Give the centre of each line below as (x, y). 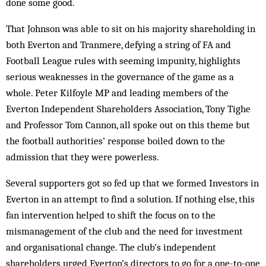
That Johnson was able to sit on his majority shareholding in (131, 28)
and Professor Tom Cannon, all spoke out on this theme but (128, 125)
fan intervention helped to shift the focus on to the (111, 215)
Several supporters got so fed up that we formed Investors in (132, 183)
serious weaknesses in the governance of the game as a (120, 77)
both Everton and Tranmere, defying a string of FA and (118, 45)
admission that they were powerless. (83, 157)
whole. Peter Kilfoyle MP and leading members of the (117, 93)
